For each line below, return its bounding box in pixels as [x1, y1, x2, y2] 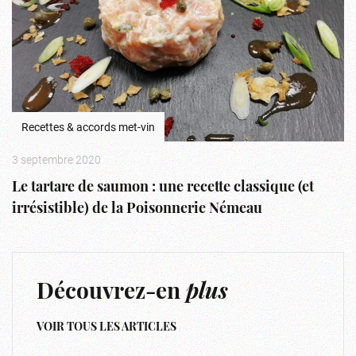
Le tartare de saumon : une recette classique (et [12, 180, 314, 195]
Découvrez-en [37, 281, 186, 304]
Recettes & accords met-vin [21, 118, 155, 134]
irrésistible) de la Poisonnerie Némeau [12, 201, 262, 217]
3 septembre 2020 [12, 151, 101, 167]
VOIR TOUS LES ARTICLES [37, 321, 176, 334]
